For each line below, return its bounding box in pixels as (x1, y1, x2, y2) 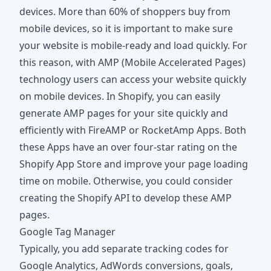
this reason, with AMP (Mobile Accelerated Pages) (19, 56, 246, 70)
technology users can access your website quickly (19, 73, 246, 87)
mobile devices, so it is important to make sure (19, 22, 233, 36)
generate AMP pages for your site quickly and (19, 106, 228, 120)
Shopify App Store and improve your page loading (19, 157, 248, 171)
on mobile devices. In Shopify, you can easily (19, 90, 220, 103)
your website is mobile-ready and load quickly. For (19, 39, 247, 53)
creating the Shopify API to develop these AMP (19, 191, 232, 205)
